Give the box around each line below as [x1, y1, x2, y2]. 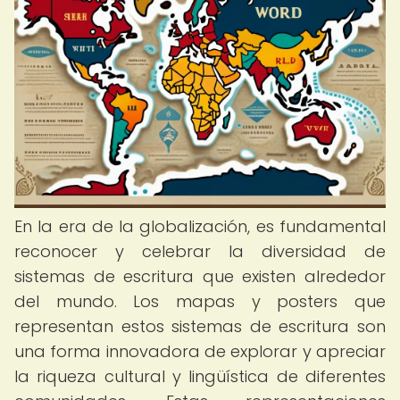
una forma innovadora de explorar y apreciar [14, 340, 386, 362]
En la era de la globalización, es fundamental [14, 215, 386, 237]
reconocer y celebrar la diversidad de [14, 240, 386, 262]
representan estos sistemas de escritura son [14, 315, 386, 337]
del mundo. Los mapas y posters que [14, 290, 386, 312]
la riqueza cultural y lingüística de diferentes [14, 365, 386, 387]
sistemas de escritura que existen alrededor [14, 265, 386, 287]
